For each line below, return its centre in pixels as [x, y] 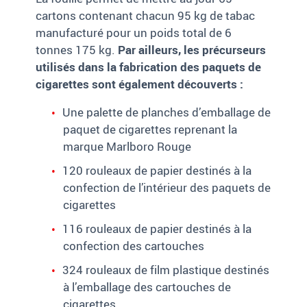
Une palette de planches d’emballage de [167, 112]
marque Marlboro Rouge [127, 147]
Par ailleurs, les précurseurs [192, 50]
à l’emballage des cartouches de [147, 287]
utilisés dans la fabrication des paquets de [149, 67]
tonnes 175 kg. [77, 50]
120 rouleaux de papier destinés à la [157, 171]
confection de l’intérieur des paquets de [167, 188]
